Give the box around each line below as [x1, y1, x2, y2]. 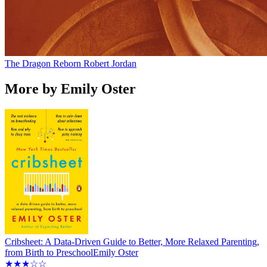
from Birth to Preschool [5, 247, 93, 258]
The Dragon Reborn [5, 58, 81, 69]
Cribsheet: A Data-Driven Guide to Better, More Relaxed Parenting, [5, 237, 259, 247]
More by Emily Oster [5, 81, 136, 97]
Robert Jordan [83, 58, 136, 69]
